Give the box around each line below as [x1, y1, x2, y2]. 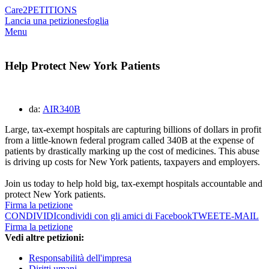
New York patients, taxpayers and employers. [89, 157, 260, 168]
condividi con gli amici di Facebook [56, 211, 192, 222]
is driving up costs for [5, 157, 86, 168]
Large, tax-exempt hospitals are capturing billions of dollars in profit [5, 124, 261, 135]
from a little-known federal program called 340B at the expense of [5, 135, 254, 146]
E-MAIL [225, 211, 259, 222]
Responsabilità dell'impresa [29, 253, 131, 264]
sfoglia [83, 16, 109, 26]
